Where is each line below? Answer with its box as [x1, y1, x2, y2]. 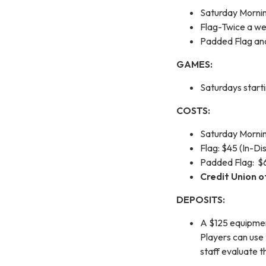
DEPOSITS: [176, 193, 225, 205]
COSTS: [176, 104, 210, 116]
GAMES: [176, 58, 213, 70]
